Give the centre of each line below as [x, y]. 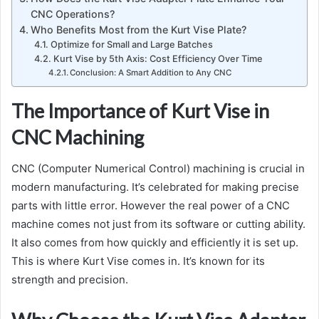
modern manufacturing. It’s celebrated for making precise [155, 187]
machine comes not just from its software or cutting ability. [158, 224]
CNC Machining [78, 137]
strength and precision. [70, 280]
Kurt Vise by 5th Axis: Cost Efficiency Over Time [158, 58]
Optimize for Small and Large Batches [131, 44]
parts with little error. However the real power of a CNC [151, 206]
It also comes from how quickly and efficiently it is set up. [155, 243]
